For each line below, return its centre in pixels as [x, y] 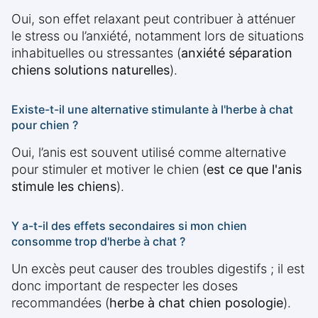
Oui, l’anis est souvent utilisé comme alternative [149, 153]
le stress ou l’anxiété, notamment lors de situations [158, 36]
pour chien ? [45, 125]
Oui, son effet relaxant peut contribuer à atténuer [153, 19]
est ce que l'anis [254, 170]
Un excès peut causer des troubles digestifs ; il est [158, 269]
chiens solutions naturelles [91, 70]
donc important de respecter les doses [125, 286]
